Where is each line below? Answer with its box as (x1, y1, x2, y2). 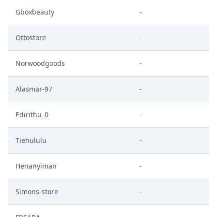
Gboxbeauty (15, 7, 54, 16)
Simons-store (15, 187, 58, 196)
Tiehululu (15, 136, 46, 145)
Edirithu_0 (15, 110, 48, 119)
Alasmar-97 (15, 84, 52, 93)
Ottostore (15, 33, 46, 42)
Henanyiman (15, 161, 57, 170)
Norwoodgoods (15, 59, 65, 68)
